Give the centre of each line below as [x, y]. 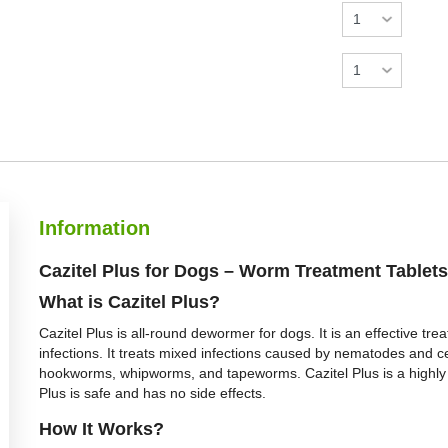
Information [94, 228]
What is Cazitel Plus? [129, 302]
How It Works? [101, 429]
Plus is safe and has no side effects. [156, 393]
